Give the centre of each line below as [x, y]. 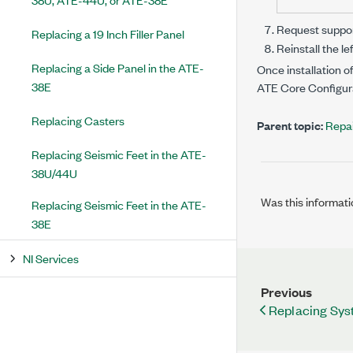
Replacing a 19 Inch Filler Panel [108, 33]
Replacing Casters [78, 120]
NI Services [51, 258]
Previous [286, 292]
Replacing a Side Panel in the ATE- [118, 67]
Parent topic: [290, 125]
